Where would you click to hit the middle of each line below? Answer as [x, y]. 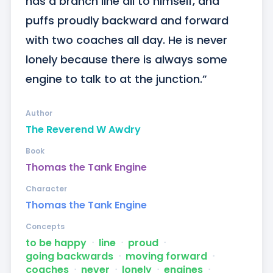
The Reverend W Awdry [83, 130]
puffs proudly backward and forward [127, 21]
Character [46, 189]
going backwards [69, 257]
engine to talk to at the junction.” [116, 79]
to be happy [56, 243]
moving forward [166, 257]
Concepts [45, 227]
